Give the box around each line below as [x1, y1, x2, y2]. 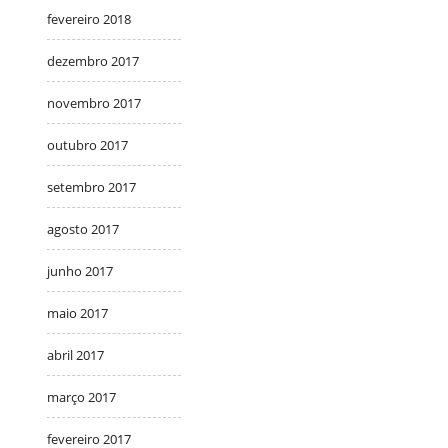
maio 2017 [47, 303, 108, 322]
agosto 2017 [47, 219, 119, 238]
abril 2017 [47, 345, 104, 364]
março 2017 [47, 387, 116, 406]
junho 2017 [47, 261, 113, 280]
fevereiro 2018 [47, 9, 131, 28]
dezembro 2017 [47, 51, 139, 70]
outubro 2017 [47, 135, 128, 154]
